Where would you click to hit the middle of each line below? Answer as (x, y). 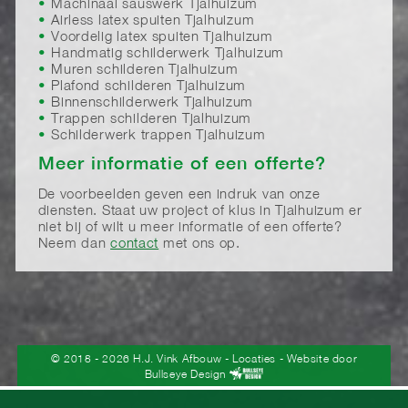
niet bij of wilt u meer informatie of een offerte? (190, 229)
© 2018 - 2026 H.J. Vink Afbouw (138, 359)
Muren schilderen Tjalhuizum (145, 71)
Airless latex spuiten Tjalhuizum (153, 22)
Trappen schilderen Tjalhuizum (152, 120)
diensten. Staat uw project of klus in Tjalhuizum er (200, 212)
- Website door (317, 359)
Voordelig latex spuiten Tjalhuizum (162, 38)
